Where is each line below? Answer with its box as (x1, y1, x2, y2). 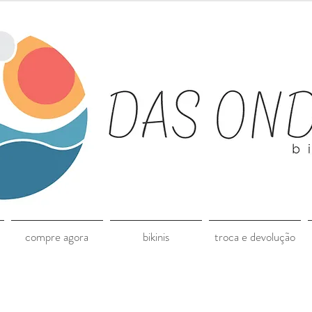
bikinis (142, 228, 169, 245)
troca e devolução (214, 228, 295, 245)
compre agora (25, 228, 88, 245)
